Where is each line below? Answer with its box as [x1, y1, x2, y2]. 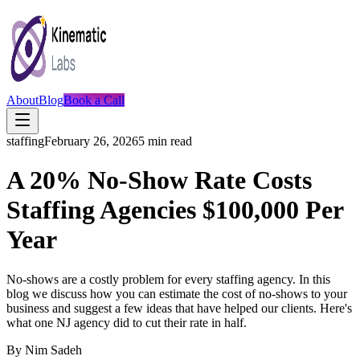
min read [145, 134, 192, 148]
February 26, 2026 [44, 134, 138, 148]
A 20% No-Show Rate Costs [6, 166, 312, 195]
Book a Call [63, 93, 125, 107]
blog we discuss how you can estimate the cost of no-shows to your [6, 286, 347, 301]
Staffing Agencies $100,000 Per [6, 195, 343, 225]
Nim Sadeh [25, 342, 82, 357]
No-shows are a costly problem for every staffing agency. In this [6, 272, 330, 286]
